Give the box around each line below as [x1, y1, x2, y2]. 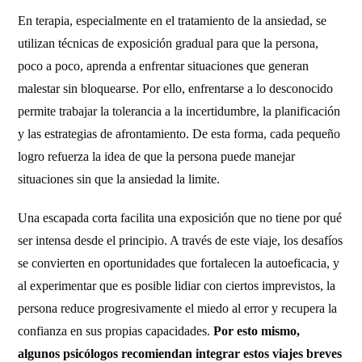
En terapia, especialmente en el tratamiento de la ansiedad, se [18, 14, 327, 27]
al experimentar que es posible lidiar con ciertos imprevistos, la [18, 279, 336, 293]
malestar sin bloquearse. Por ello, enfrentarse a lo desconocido [18, 82, 334, 95]
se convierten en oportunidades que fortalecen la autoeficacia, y [18, 256, 340, 270]
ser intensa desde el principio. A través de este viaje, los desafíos [18, 234, 343, 247]
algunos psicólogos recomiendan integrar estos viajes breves [18, 347, 343, 360]
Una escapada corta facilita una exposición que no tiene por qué [18, 211, 343, 225]
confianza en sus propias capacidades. [18, 324, 214, 338]
